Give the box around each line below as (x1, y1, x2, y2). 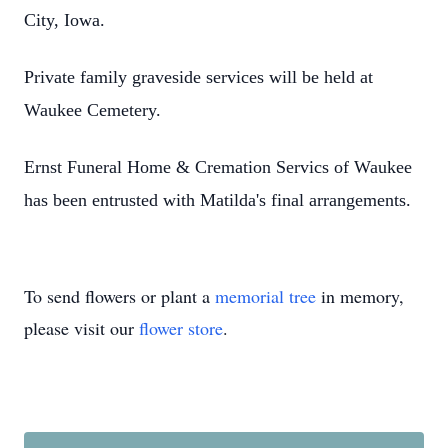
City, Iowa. (24, 10, 105, 30)
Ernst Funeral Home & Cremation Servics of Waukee (24, 157, 412, 177)
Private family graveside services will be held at (24, 67, 373, 87)
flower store (139, 316, 223, 340)
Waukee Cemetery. (24, 100, 161, 120)
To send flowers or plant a (24, 284, 215, 308)
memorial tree (215, 284, 316, 308)
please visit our (24, 316, 139, 340)
